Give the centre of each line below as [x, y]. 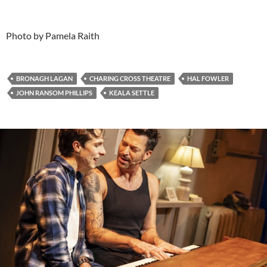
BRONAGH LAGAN [44, 79]
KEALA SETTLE [132, 93]
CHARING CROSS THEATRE [130, 79]
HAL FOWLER [208, 79]
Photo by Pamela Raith [53, 36]
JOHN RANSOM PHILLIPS [54, 93]
